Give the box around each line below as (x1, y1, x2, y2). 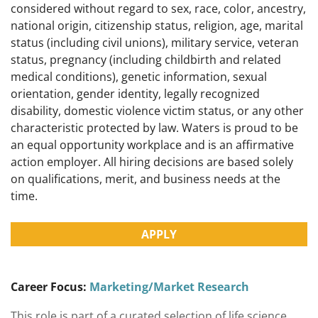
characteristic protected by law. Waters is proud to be (11, 120, 298, 136)
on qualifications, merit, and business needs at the (11, 171, 280, 187)
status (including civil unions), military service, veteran (11, 35, 299, 51)
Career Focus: (11, 279, 87, 295)
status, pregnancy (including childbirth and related (11, 52, 281, 68)
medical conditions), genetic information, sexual (11, 69, 267, 85)
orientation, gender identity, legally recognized (11, 86, 260, 102)
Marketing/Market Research (89, 279, 249, 295)
